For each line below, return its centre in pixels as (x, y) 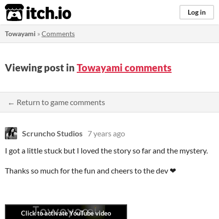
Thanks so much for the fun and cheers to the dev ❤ (90, 170)
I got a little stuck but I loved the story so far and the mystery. (106, 150)
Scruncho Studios (52, 133)
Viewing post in (41, 67)
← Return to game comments (56, 102)
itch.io (26, 13)
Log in (197, 12)
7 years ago (106, 133)
